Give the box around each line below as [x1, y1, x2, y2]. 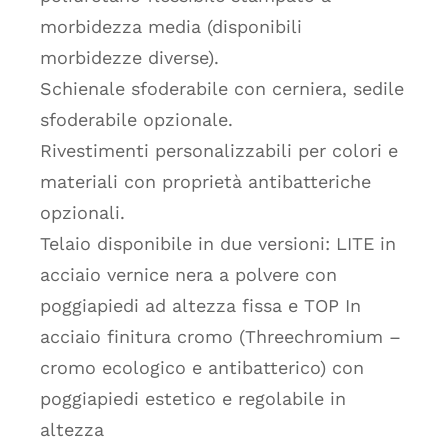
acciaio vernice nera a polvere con [39, 263, 337, 285]
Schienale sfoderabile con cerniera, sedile [39, 77, 404, 99]
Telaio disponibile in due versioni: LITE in [39, 232, 396, 254]
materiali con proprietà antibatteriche [39, 170, 371, 192]
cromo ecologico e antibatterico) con [39, 356, 364, 378]
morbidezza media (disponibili [39, 15, 302, 37]
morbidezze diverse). [39, 46, 219, 68]
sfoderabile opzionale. [39, 108, 233, 130]
